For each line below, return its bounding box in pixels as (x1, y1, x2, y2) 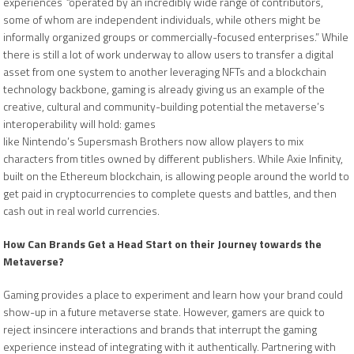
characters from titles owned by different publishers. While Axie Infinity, (3, 150, 343, 167)
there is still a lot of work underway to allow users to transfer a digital (3, 46, 333, 62)
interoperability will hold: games (3, 115, 156, 132)
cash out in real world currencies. (3, 202, 160, 219)
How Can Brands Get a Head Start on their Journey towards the (3, 235, 322, 252)
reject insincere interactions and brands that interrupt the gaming (3, 321, 317, 337)
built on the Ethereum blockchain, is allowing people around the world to (3, 168, 349, 184)
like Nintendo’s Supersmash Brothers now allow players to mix (3, 133, 303, 149)
